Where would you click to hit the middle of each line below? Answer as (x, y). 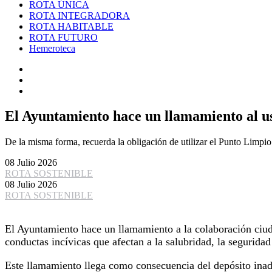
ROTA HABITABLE (71, 26)
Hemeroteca (52, 48)
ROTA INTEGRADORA (80, 15)
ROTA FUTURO (63, 37)
